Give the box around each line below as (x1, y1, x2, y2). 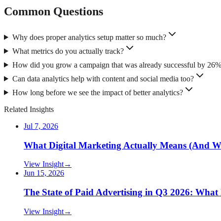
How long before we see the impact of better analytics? (12, 88, 183, 97)
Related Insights (4, 105, 54, 113)
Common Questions (4, 4, 103, 18)
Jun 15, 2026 (24, 169, 64, 178)
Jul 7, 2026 (24, 121, 58, 130)
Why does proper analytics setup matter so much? (12, 33, 166, 41)
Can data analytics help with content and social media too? (12, 74, 194, 83)
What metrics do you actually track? (12, 46, 124, 55)
